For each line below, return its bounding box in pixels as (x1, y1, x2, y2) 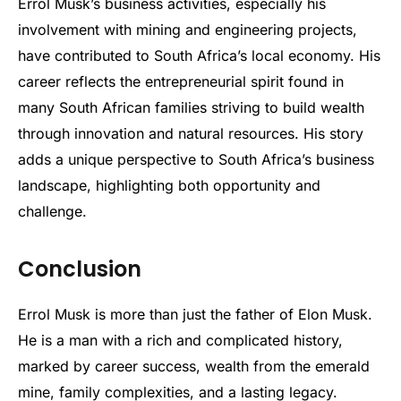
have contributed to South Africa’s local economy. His (18, 46, 380, 64)
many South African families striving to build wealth (18, 98, 364, 116)
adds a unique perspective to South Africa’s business (18, 149, 374, 168)
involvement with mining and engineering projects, (18, 20, 357, 38)
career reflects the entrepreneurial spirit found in (18, 72, 344, 90)
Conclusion (18, 254, 141, 285)
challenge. (18, 201, 87, 220)
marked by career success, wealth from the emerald (18, 357, 370, 376)
